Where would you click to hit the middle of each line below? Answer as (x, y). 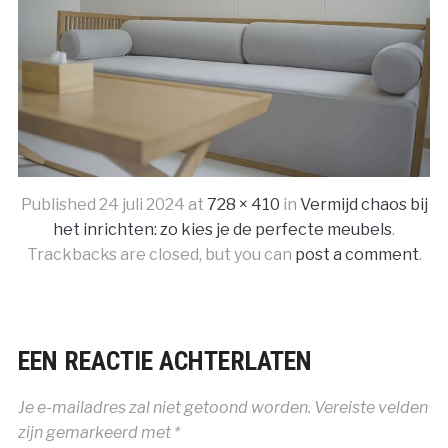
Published (59, 205)
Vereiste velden (370, 408)
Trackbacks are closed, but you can (160, 255)
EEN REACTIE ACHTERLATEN (164, 361)
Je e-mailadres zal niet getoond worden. (164, 408)
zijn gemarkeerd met (95, 433)
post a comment (356, 255)
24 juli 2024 (141, 205)
